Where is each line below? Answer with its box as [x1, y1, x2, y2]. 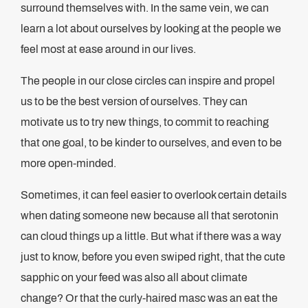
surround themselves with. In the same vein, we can [21, 2, 269, 14]
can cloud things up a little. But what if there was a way [21, 230, 281, 242]
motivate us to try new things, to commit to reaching [21, 116, 269, 128]
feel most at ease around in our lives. [21, 43, 196, 55]
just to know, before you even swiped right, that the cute [21, 251, 285, 263]
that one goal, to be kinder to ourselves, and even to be [21, 137, 282, 148]
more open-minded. [21, 157, 118, 169]
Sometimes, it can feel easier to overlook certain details [21, 189, 287, 201]
